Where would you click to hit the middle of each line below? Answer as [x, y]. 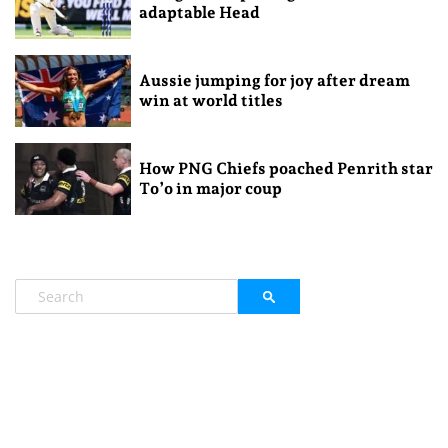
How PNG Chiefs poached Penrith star [285, 169]
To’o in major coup [210, 189]
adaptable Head [199, 13]
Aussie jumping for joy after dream [274, 81]
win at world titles [210, 101]
